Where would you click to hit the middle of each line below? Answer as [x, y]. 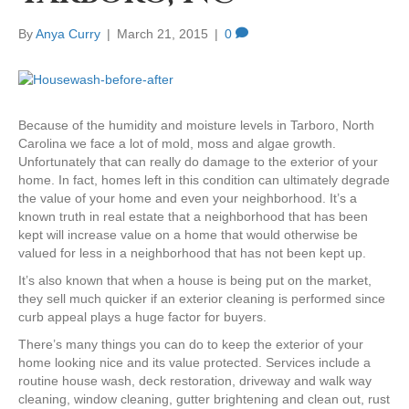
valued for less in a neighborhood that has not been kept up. [192, 253]
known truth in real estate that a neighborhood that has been [193, 217]
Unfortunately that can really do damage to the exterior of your [198, 162]
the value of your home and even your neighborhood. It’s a [188, 199]
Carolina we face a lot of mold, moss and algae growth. [177, 144]
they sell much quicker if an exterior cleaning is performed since [202, 299]
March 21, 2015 [163, 34]
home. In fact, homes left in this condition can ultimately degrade [204, 180]
